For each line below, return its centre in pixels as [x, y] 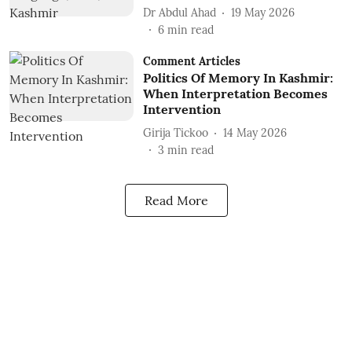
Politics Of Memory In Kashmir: [238, 78]
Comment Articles [191, 61]
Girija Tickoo [175, 132]
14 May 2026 [255, 132]
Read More [176, 200]
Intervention [181, 109]
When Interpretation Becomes [235, 93]
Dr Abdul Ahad [179, 12]
